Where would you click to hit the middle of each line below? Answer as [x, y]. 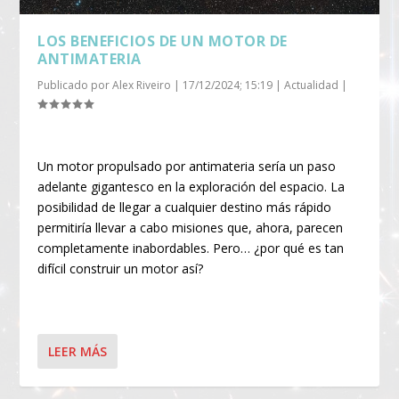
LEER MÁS [78, 352]
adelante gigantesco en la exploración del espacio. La [191, 186]
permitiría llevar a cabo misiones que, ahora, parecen [191, 227]
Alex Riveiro [142, 85]
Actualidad [312, 85]
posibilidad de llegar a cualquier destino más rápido [185, 207]
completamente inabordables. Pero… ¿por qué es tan [191, 248]
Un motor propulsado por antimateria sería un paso [187, 166]
